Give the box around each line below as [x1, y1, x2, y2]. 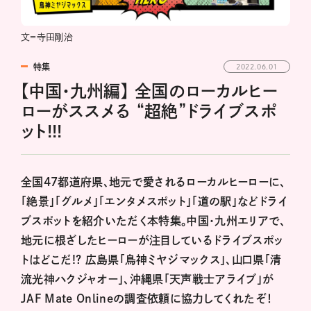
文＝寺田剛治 [21, 32, 74, 42]
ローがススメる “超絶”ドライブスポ [21, 103, 278, 120]
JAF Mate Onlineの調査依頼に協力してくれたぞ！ [21, 293, 284, 305]
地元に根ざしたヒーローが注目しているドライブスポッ [21, 235, 284, 246]
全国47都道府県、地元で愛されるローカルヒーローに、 [21, 176, 286, 188]
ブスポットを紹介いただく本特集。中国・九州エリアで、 [21, 215, 286, 227]
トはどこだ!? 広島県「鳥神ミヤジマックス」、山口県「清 [21, 254, 282, 266]
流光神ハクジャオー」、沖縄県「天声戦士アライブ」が [21, 274, 274, 285]
